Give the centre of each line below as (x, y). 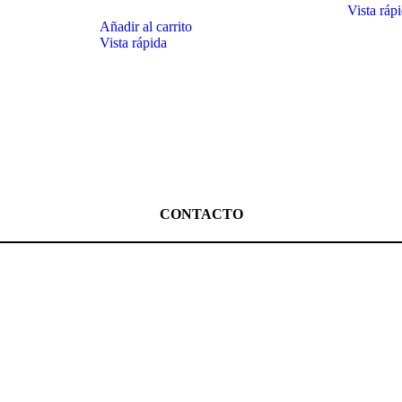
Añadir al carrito (146, 26)
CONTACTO (201, 214)
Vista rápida (134, 42)
